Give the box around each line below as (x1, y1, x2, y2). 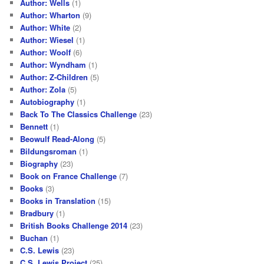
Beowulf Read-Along (20, 133, 95, 144)
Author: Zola (20, 83, 66, 95)
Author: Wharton (20, 9, 81, 21)
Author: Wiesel (20, 34, 74, 45)
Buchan (20, 232, 48, 243)
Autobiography (20, 95, 75, 107)
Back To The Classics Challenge (20, 108, 137, 120)
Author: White (20, 21, 71, 33)
